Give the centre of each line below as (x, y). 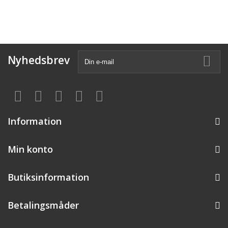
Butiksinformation (48, 177)
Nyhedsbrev (39, 60)
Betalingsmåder (43, 205)
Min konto (30, 149)
